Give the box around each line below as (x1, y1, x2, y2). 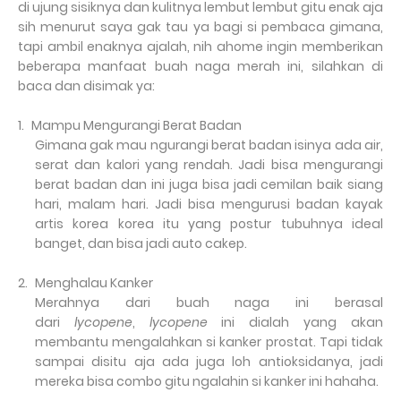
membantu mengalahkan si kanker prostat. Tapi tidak (34, 333, 383, 351)
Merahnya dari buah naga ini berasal (34, 294, 383, 311)
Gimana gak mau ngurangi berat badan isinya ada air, (34, 136, 383, 154)
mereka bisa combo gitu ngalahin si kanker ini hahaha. (34, 372, 379, 390)
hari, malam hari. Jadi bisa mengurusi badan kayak (34, 195, 383, 213)
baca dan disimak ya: (18, 77, 155, 95)
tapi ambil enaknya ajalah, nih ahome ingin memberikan (18, 38, 383, 55)
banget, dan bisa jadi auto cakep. (34, 235, 247, 252)
